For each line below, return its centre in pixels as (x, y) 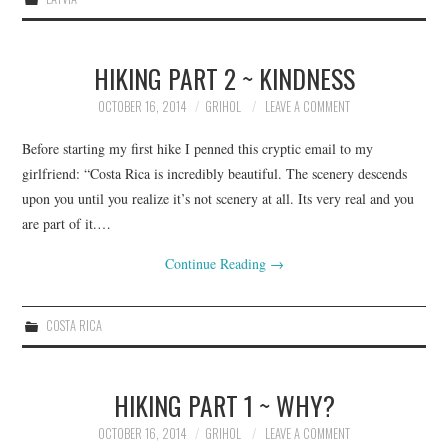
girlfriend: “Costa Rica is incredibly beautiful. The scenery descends (215, 173)
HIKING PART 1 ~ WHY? (224, 404)
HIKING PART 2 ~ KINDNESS (224, 78)
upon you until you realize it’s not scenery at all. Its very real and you (218, 198)
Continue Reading (217, 263)
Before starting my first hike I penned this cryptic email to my (198, 148)
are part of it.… (67, 223)
